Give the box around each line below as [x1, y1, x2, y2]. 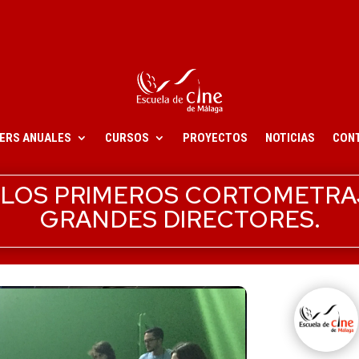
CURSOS [105, 131, 149, 146]
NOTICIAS [265, 131, 315, 146]
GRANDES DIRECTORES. [38, 202, 321, 235]
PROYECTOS [183, 131, 248, 146]
